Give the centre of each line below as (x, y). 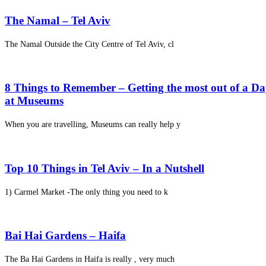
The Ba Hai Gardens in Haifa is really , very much (90, 259)
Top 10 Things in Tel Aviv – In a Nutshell (104, 168)
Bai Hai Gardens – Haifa (65, 236)
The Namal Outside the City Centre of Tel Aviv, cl (89, 44)
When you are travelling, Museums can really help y (93, 124)
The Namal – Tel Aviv (58, 20)
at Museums (34, 101)
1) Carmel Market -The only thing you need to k (86, 191)
